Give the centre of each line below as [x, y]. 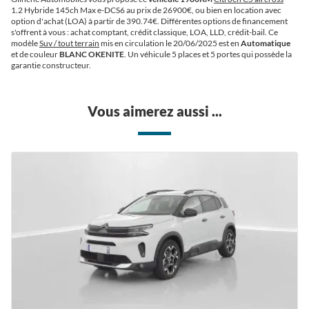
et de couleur [35, 54]
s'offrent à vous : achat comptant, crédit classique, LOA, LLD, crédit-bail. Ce [144, 32]
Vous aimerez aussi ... [154, 111]
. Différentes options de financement [222, 21]
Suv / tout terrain [69, 43]
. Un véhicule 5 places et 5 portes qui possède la [208, 54]
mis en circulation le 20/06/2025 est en [170, 43]
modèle [25, 43]
